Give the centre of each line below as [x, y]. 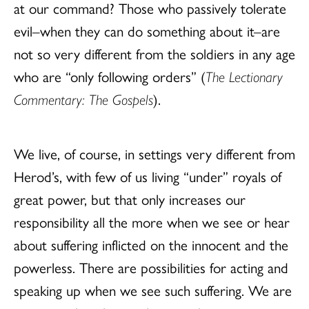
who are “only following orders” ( [110, 76]
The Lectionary [244, 76]
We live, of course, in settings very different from [154, 153]
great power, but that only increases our [130, 198]
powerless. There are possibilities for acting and [151, 267]
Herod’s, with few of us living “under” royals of [148, 176]
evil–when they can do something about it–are [147, 30]
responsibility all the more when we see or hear [152, 221]
